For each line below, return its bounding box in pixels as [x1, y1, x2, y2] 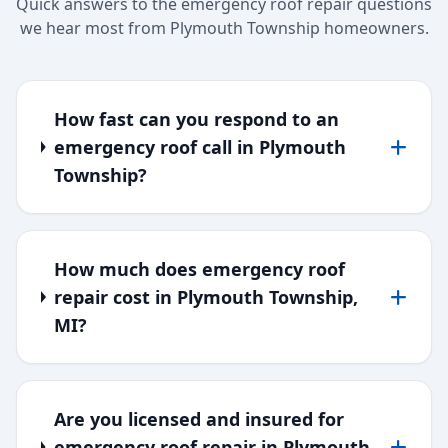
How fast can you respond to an [53, 107, 339, 131]
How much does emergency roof [54, 257, 346, 281]
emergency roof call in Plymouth [53, 135, 346, 159]
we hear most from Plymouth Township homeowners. [19, 17, 429, 39]
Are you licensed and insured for [53, 407, 344, 431]
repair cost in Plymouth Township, [54, 285, 359, 309]
